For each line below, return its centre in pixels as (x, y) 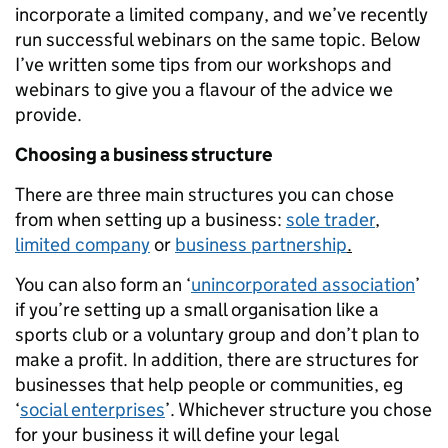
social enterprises (92, 409)
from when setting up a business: (150, 219)
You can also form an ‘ (103, 284)
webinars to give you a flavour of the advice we (204, 89)
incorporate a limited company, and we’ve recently (221, 14)
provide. (48, 114)
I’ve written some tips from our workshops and (203, 64)
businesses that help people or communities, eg (209, 384)
